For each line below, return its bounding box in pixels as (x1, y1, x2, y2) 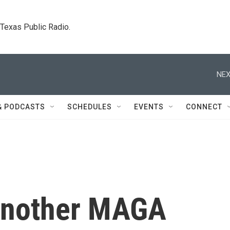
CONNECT (186, 103, 222, 111)
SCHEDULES (67, 103, 112, 111)
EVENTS (134, 103, 164, 111)
